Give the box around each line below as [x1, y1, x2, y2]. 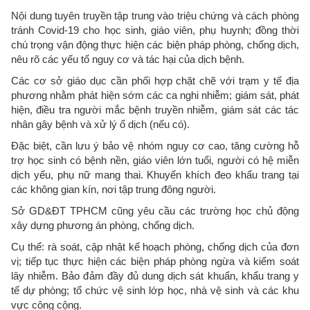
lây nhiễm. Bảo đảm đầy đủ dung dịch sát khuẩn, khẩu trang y [11, 269, 299, 282]
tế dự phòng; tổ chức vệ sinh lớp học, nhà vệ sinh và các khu [11, 284, 299, 296]
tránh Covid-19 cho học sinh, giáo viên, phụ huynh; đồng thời [11, 24, 299, 36]
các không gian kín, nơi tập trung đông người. [11, 183, 216, 195]
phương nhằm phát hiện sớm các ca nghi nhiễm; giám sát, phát [11, 89, 299, 101]
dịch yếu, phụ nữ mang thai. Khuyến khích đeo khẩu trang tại [11, 168, 299, 181]
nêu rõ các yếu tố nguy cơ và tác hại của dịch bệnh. [11, 53, 244, 65]
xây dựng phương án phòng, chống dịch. [11, 219, 194, 231]
